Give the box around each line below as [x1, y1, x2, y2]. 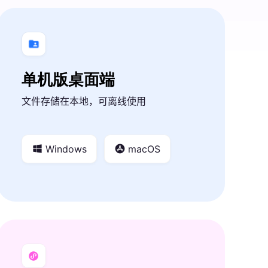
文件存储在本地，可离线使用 [22, 95, 146, 107]
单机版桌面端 [22, 69, 115, 89]
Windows [45, 142, 87, 155]
